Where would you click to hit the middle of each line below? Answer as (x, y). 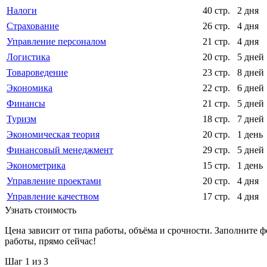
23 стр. (216, 72)
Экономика (30, 88)
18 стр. (216, 119)
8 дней (251, 72)
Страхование (33, 26)
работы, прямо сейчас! (50, 241)
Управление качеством (53, 196)
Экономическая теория (53, 134)
